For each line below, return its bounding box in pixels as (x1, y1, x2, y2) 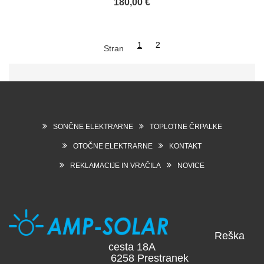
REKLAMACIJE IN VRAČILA (70, 161, 161, 170)
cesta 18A (108, 241, 156, 253)
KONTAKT (169, 142, 202, 150)
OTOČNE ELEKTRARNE (73, 142, 153, 150)
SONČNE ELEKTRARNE (52, 123, 133, 131)
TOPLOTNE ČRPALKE (149, 123, 222, 131)
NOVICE (177, 161, 204, 170)
